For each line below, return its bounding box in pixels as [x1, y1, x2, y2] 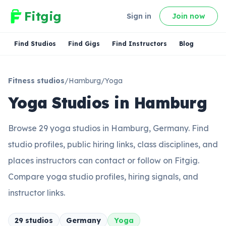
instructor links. [8, 188, 65, 198]
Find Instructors [112, 40, 167, 47]
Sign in [127, 12, 151, 21]
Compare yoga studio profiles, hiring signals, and [8, 172, 198, 182]
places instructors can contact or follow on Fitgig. [8, 155, 199, 165]
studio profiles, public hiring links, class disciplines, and [8, 139, 218, 149]
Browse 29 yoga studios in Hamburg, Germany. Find [8, 123, 209, 133]
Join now [172, 12, 205, 21]
